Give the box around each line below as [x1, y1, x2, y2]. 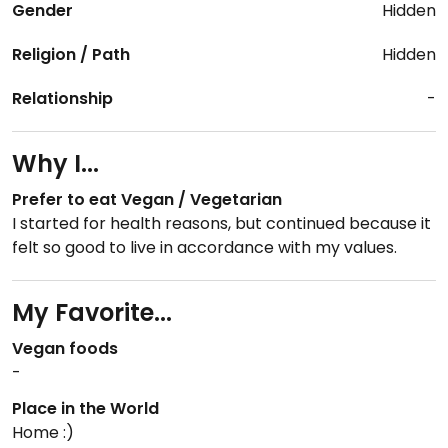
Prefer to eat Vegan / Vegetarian [12, 188, 282, 212]
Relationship [12, 87, 113, 111]
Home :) [12, 421, 74, 445]
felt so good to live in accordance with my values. [12, 236, 397, 260]
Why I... [12, 147, 99, 181]
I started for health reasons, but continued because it [12, 212, 431, 236]
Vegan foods [12, 337, 118, 361]
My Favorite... [12, 296, 172, 330]
